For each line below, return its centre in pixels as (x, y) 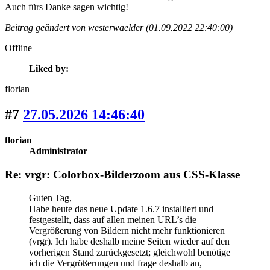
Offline (18, 48)
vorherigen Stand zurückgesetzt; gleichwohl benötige (130, 252)
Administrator (58, 151)
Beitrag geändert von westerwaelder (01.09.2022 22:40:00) (119, 28)
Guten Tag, (50, 198)
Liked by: (49, 69)
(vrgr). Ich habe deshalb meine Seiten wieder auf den (129, 241)
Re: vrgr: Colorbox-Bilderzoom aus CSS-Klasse (122, 174)
